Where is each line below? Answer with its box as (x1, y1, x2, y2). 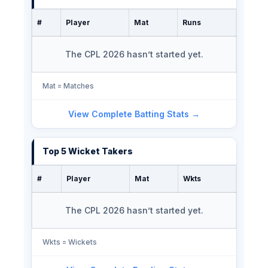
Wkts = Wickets (42, 237, 97, 247)
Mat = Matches (42, 81, 94, 91)
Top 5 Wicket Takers (42, 146, 133, 157)
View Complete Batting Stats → (68, 109, 200, 120)
